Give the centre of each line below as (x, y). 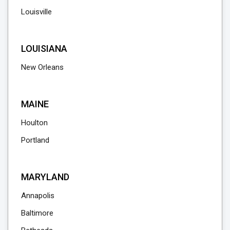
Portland (35, 140)
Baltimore (37, 213)
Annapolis (38, 195)
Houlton (34, 122)
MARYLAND (45, 177)
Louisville (36, 12)
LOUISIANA (44, 48)
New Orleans (42, 67)
